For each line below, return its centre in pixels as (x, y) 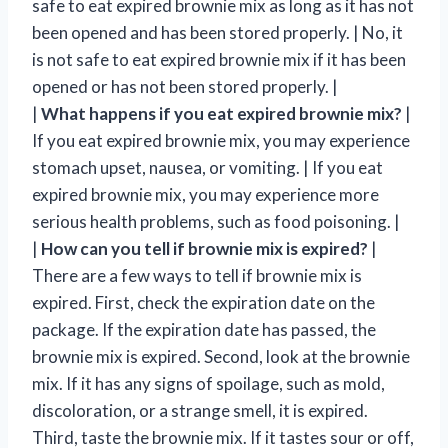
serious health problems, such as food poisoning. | (216, 221)
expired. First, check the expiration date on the (203, 302)
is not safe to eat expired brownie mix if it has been (219, 59)
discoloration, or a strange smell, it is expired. (200, 410)
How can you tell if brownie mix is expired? (204, 248)
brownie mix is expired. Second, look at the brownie (221, 356)
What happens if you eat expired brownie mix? (221, 113)
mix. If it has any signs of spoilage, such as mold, (208, 383)
